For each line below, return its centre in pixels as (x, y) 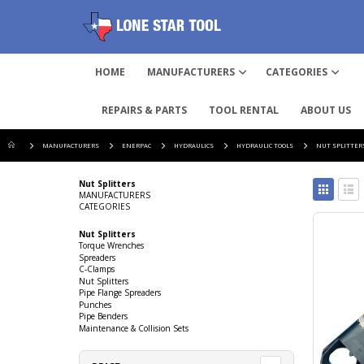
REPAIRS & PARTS (144, 110)
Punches (95, 304)
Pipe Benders (103, 316)
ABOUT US (326, 110)
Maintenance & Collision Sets (134, 328)
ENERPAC (136, 145)
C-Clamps (97, 269)
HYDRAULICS (194, 145)
